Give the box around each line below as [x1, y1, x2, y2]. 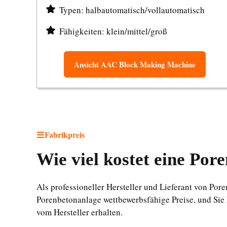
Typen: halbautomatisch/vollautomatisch [59, 4, 205, 16]
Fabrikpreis [45, 129, 85, 140]
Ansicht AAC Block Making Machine [74, 59, 196, 70]
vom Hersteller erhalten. [36, 206, 123, 218]
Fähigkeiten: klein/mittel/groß [59, 25, 167, 37]
